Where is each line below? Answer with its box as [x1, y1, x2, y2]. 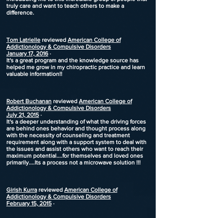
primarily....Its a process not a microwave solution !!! [6, 159, 141, 166]
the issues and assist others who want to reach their [6, 145, 143, 152]
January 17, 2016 [6, 50, 48, 57]
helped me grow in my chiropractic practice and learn [6, 64, 145, 71]
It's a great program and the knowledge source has [6, 57, 139, 64]
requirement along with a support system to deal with [6, 139, 146, 145]
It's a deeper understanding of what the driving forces [6, 118, 146, 125]
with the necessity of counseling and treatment [6, 132, 130, 139]
